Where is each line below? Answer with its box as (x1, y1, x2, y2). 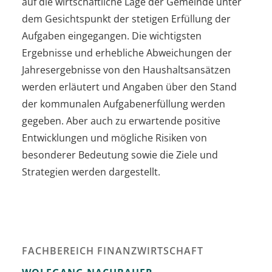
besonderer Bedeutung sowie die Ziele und (22, 148, 218, 161)
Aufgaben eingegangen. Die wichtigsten (22, 29, 202, 42)
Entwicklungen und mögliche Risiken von (22, 131, 207, 144)
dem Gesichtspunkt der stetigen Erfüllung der (22, 12, 231, 25)
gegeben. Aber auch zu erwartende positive (22, 114, 220, 127)
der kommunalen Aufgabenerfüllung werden (22, 97, 225, 110)
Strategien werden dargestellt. (22, 165, 163, 178)
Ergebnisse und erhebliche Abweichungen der (22, 46, 232, 59)
